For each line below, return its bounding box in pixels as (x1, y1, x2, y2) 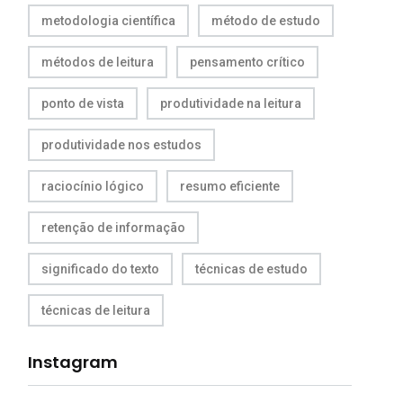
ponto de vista (41, 95, 124, 111)
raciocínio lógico (41, 178, 144, 193)
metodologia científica (41, 13, 175, 28)
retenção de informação (41, 219, 185, 235)
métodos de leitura (41, 54, 154, 69)
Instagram (28, 350, 118, 373)
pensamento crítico (190, 54, 305, 69)
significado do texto (41, 261, 159, 276)
